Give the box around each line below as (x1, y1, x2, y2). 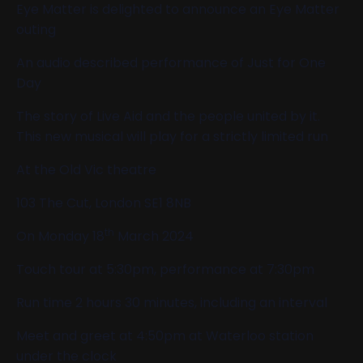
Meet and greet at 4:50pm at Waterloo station (16, 326, 314, 345)
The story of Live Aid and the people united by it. (16, 106, 320, 126)
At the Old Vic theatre (16, 160, 156, 179)
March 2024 (114, 226, 194, 246)
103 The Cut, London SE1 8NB (16, 193, 191, 212)
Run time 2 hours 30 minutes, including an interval (16, 293, 327, 312)
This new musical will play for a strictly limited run (16, 126, 328, 146)
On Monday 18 (16, 226, 105, 246)
